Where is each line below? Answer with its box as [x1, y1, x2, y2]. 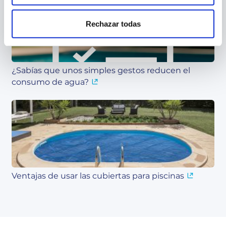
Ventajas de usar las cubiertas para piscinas [12, 171, 185, 181]
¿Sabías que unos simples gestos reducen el [12, 66, 191, 76]
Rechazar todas [85, 19, 141, 28]
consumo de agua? [12, 77, 89, 87]
